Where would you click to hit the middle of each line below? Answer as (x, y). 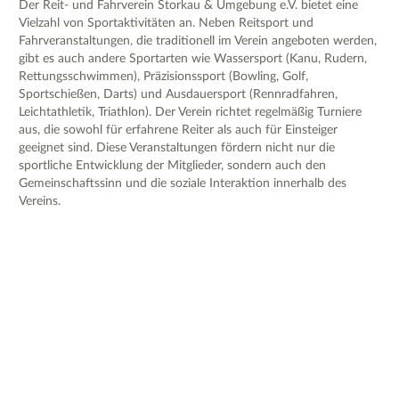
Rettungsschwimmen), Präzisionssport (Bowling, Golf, (163, 77)
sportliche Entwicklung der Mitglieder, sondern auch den (172, 166)
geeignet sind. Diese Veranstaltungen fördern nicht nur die (177, 148)
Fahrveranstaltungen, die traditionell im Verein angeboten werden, (198, 41)
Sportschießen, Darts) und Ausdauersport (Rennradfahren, (178, 95)
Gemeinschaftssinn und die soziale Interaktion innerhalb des (183, 184)
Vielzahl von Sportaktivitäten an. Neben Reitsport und (166, 24)
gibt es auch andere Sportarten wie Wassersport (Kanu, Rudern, (193, 59)
